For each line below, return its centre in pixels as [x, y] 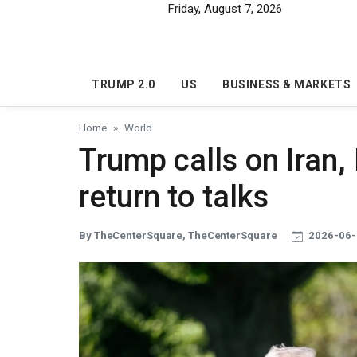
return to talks [174, 197]
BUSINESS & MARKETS [287, 85]
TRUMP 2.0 [124, 85]
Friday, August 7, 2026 [225, 9]
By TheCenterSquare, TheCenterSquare [179, 236]
